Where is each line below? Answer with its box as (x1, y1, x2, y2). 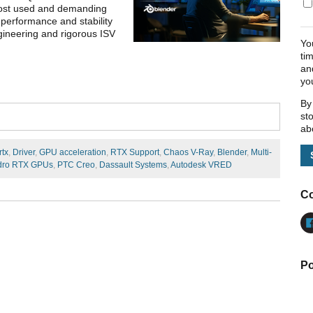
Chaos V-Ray (163, 147, 213, 158)
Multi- (251, 147, 272, 158)
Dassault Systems (99, 160, 167, 170)
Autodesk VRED (170, 160, 232, 170)
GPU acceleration (39, 147, 106, 158)
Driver (13, 147, 35, 158)
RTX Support (110, 147, 159, 158)
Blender (217, 147, 247, 158)
